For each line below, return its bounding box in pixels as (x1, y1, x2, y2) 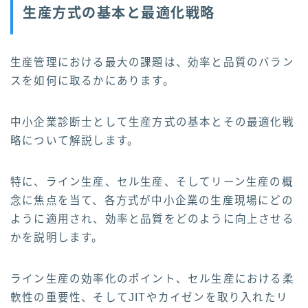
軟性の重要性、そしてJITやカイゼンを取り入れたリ (10, 291, 289, 303)
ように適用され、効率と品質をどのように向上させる (10, 212, 294, 225)
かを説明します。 (10, 231, 104, 243)
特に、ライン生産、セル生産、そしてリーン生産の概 (10, 175, 294, 188)
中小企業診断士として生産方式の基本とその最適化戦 (10, 115, 294, 128)
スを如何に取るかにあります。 (10, 74, 175, 87)
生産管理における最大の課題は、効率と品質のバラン (10, 56, 294, 68)
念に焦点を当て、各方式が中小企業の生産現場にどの (10, 194, 294, 206)
